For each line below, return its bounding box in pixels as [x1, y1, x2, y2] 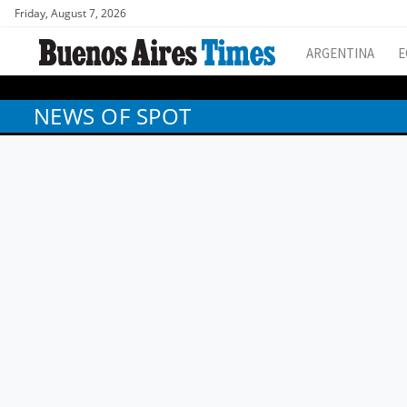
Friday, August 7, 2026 [15, 5, 126, 21]
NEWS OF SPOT [34, 101, 192, 132]
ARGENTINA [306, 45, 374, 63]
